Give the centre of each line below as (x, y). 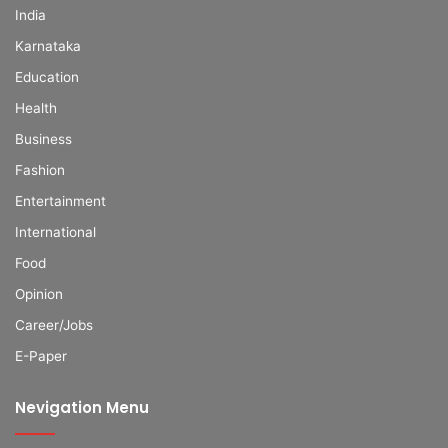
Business (43, 138)
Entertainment (60, 200)
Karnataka (48, 45)
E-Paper (41, 355)
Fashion (40, 169)
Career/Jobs (54, 324)
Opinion (39, 293)
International (55, 231)
